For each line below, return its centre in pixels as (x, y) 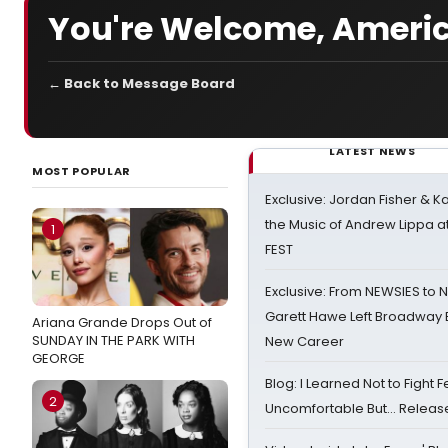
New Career (304, 341)
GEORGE (58, 358)
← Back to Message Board (141, 83)
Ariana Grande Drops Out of (122, 322)
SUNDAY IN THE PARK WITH (113, 340)
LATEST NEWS (372, 151)
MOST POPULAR (81, 171)
